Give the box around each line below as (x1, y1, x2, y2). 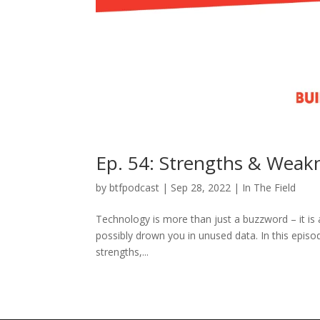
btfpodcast (109, 180, 160, 194)
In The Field (242, 180, 296, 194)
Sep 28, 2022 (171, 180, 231, 194)
